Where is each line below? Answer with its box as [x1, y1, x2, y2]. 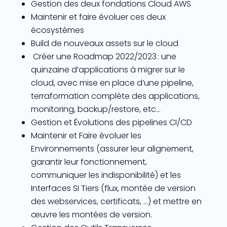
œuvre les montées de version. [30, 208, 152, 220]
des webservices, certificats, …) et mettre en [30, 195, 202, 207]
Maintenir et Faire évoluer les [30, 129, 141, 141]
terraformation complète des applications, [30, 90, 200, 102]
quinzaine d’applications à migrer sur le [30, 63, 185, 75]
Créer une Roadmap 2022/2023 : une [30, 50, 176, 62]
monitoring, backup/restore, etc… [30, 103, 161, 115]
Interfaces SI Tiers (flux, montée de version [30, 182, 196, 194]
